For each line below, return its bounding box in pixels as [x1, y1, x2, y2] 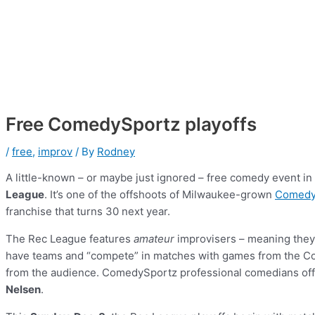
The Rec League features [6, 232, 134, 246]
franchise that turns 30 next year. [6, 205, 170, 219]
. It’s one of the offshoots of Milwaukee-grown [44, 188, 275, 202]
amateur [134, 232, 174, 246]
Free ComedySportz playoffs [6, 113, 257, 136]
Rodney [97, 145, 135, 159]
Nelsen [6, 283, 41, 297]
